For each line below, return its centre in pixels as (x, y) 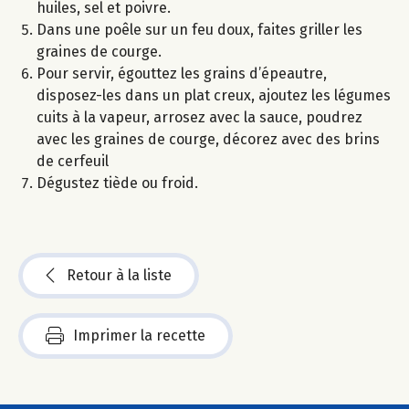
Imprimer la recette (139, 336)
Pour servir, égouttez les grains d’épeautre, (182, 74)
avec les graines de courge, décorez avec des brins (208, 140)
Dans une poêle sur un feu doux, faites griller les (199, 30)
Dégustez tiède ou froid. (117, 184)
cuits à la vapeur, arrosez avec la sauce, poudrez (199, 118)
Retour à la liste (119, 276)
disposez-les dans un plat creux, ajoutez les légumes (214, 96)
